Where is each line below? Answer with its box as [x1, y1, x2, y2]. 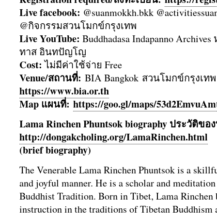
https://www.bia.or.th [19, 84, 109, 98]
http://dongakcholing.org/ [19, 130, 126, 144]
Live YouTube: [19, 31, 80, 46]
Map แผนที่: [19, 97, 70, 111]
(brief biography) [19, 143, 91, 157]
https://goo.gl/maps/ [73, 97, 156, 111]
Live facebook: [19, 5, 80, 19]
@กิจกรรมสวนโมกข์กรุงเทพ [19, 19, 137, 32]
